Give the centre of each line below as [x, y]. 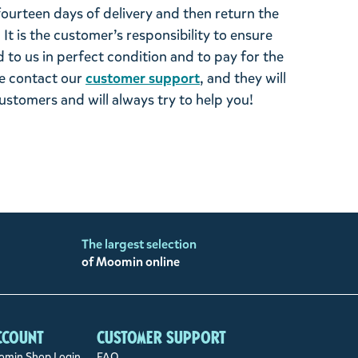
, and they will [243, 79]
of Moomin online [130, 262]
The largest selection [139, 245]
